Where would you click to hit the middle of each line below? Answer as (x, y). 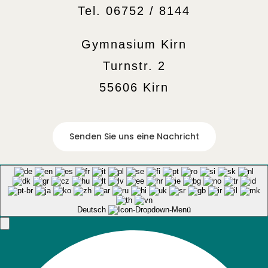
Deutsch (93, 210)
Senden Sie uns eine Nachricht (134, 136)
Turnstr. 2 (134, 66)
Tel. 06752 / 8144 (134, 11)
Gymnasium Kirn (134, 44)
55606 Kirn (134, 87)
